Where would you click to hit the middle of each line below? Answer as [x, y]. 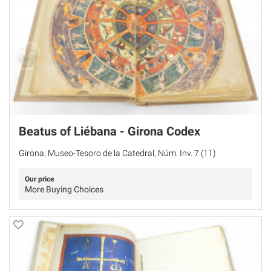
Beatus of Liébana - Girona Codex [109, 132]
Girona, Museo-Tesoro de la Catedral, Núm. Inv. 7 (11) [117, 153]
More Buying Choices [64, 190]
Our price [39, 179]
